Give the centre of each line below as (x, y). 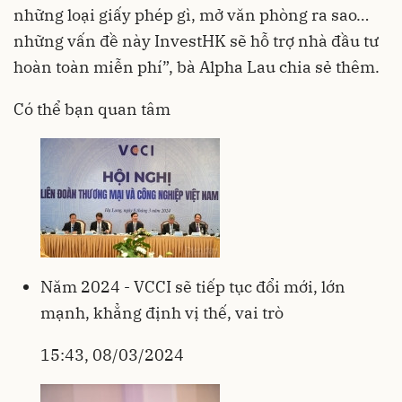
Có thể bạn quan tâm (92, 109)
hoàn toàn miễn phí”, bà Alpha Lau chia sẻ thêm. (197, 67)
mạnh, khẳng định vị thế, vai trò (162, 313)
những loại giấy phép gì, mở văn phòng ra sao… (191, 15)
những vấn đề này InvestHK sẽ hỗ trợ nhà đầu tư (196, 41)
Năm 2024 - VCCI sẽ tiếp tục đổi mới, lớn (193, 287)
